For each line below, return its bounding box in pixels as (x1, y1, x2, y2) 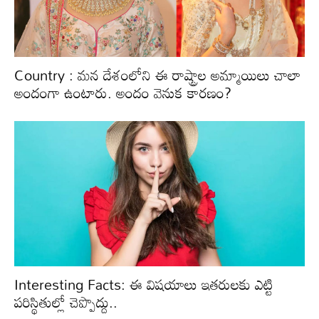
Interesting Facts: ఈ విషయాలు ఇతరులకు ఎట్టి (14, 269, 273, 298)
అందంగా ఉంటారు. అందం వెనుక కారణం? (14, 78, 231, 107)
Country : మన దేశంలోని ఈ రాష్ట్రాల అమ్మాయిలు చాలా (14, 60, 300, 89)
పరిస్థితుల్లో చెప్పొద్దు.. (14, 287, 117, 316)
